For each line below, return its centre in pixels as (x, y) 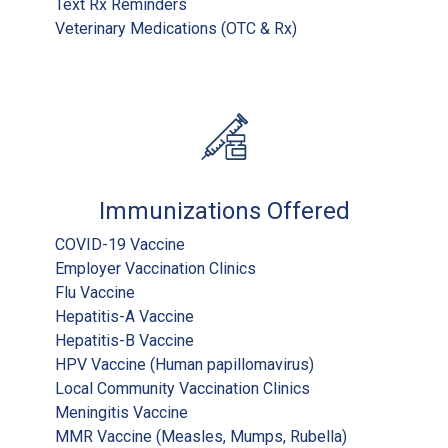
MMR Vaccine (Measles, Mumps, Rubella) (201, 436)
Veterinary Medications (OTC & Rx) (176, 28)
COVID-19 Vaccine (120, 244)
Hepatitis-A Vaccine (124, 316)
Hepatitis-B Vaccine (124, 340)
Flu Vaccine (95, 292)
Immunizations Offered (224, 210)
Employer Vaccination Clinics (155, 268)
